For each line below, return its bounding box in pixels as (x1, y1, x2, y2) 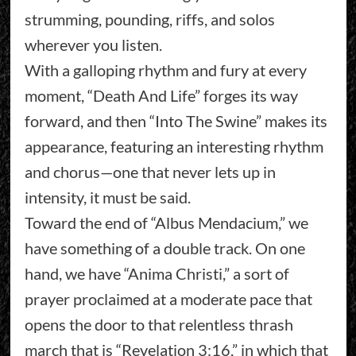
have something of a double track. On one (24, 238, 305, 258)
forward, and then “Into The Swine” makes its (24, 111, 327, 131)
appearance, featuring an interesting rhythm (24, 137, 323, 157)
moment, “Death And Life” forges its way (24, 86, 298, 106)
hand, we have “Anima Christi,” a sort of (24, 264, 289, 284)
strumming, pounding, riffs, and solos (24, 10, 275, 29)
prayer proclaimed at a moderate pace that (24, 289, 312, 309)
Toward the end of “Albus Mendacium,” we (24, 213, 308, 233)
